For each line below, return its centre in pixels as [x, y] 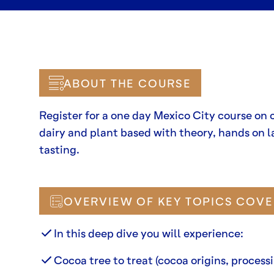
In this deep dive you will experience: [149, 233]
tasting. [59, 150]
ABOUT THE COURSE [128, 83]
